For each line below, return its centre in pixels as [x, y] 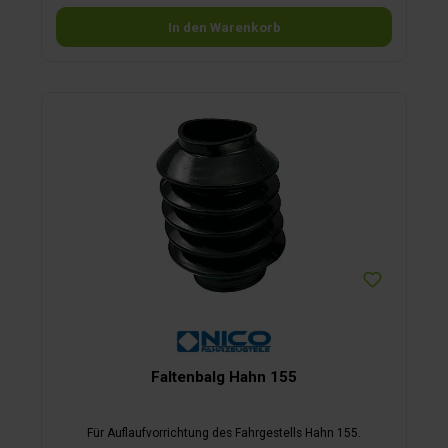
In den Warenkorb [224, 27]
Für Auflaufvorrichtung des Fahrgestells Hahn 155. [224, 432]
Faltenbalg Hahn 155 [224, 377]
